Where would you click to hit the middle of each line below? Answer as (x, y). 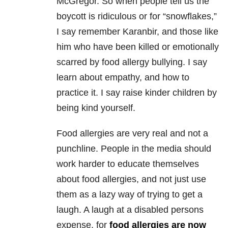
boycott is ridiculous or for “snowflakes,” (137, 17)
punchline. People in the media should (134, 149)
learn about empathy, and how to (123, 78)
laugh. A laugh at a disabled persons (130, 210)
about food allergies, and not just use (131, 179)
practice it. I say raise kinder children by (137, 93)
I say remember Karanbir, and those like (137, 32)
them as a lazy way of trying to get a (130, 195)
